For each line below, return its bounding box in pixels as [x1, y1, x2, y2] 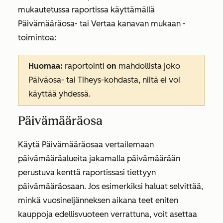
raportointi [65, 61, 107, 71]
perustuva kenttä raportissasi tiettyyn [18, 168, 156, 177]
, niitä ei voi [138, 75, 180, 85]
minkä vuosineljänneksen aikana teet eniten [18, 196, 178, 205]
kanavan [115, 19, 151, 28]
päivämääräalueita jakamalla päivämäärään [18, 154, 180, 163]
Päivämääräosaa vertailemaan [42, 140, 154, 149]
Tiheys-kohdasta [78, 75, 138, 85]
